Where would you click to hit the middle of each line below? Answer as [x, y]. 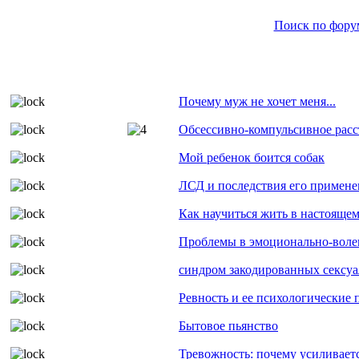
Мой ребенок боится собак [252, 157]
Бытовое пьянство [228, 326]
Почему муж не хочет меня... [257, 101]
